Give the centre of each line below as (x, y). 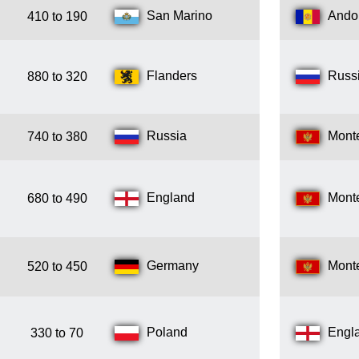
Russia (167, 136)
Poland (167, 333)
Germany (173, 266)
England (171, 198)
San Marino (179, 16)
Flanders (172, 76)
